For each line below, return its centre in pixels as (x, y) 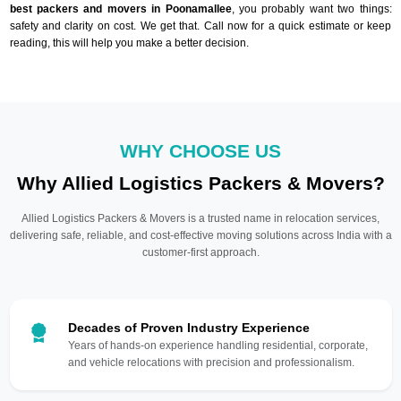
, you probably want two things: (311, 9)
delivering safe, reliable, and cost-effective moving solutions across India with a (200, 235)
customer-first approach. (200, 252)
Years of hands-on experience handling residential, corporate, (218, 345)
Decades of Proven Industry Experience (188, 327)
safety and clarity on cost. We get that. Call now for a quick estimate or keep (200, 26)
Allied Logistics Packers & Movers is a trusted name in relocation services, (200, 218)
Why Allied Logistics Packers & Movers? (200, 183)
